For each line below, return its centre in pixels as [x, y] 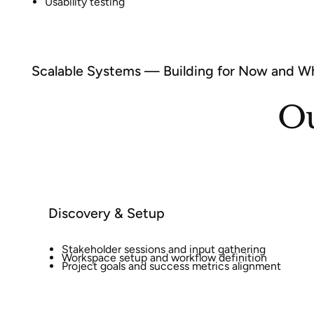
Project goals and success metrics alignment [171, 266]
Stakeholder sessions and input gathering [163, 250]
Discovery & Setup [106, 213]
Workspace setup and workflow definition [164, 258]
